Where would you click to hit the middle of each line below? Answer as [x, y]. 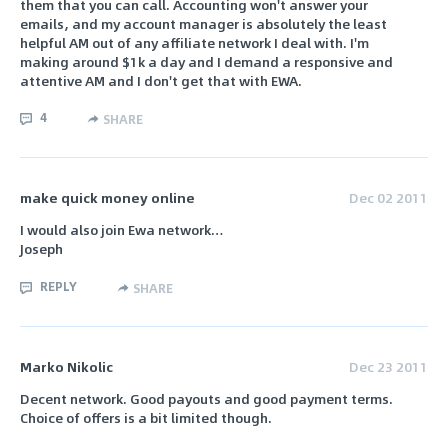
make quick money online [107, 197]
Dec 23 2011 [388, 366]
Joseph [41, 249]
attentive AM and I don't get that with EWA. [161, 80]
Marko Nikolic [66, 366]
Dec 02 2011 [388, 197]
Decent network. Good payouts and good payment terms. [206, 398]
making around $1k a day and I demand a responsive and [206, 61]
